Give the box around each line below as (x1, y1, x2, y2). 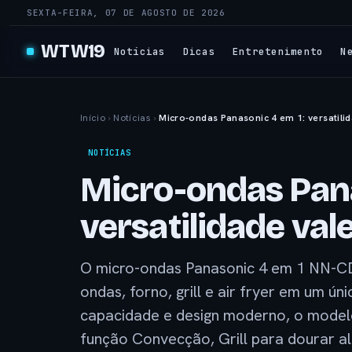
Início (80, 112, 106, 124)
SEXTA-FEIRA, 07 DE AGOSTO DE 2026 (27, 7, 225, 18)
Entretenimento (232, 44, 324, 58)
